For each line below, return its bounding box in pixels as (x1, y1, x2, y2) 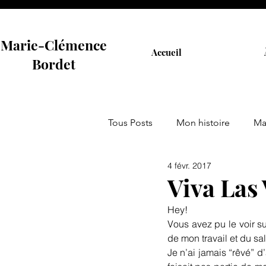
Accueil (151, 46, 182, 58)
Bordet (31, 55, 75, 73)
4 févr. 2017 (167, 160, 211, 171)
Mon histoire (176, 117, 230, 128)
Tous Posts (108, 117, 153, 128)
